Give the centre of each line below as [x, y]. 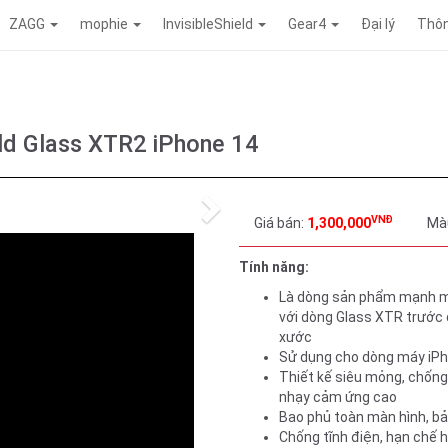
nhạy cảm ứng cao [338, 397]
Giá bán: [280, 223]
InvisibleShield [209, 24]
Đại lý [378, 24]
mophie [105, 24]
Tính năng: [274, 267]
